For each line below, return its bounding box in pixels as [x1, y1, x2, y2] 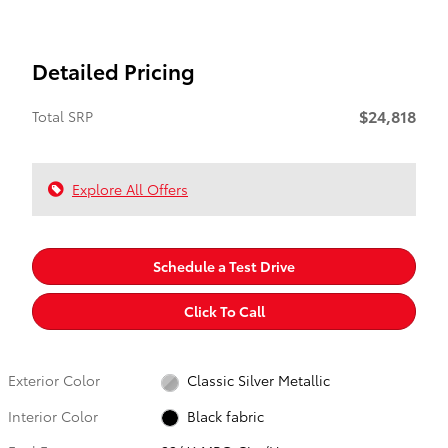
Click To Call [183, 301, 265, 322]
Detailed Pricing [32, 55, 195, 85]
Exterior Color [8, 370, 100, 391]
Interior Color [8, 405, 98, 426]
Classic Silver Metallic [186, 370, 330, 391]
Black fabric [186, 405, 264, 426]
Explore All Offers [72, 178, 188, 199]
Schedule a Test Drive [153, 255, 295, 276]
